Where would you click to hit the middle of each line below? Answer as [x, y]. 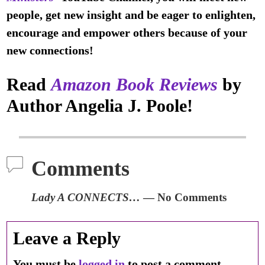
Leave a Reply [67, 238]
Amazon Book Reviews [135, 85]
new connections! [50, 51]
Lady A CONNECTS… [86, 197]
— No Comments [184, 197]
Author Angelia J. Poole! [100, 106]
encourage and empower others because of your [127, 33]
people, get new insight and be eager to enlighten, [131, 15]
